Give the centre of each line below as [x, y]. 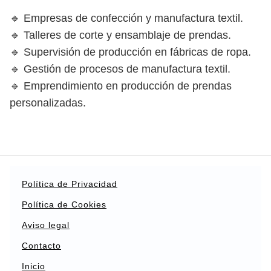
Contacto [41, 246]
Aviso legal [46, 225]
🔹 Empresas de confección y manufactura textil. [126, 18]
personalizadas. [48, 103]
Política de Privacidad [70, 184]
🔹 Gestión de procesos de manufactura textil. [120, 69]
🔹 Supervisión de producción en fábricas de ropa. [130, 52]
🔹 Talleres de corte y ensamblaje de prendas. [120, 35]
